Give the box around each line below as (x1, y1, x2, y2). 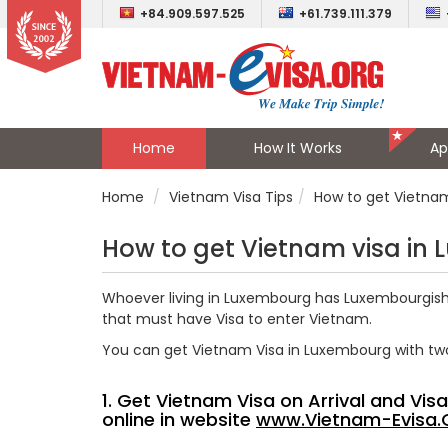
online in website (102, 407, 256, 432)
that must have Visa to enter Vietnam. (102, 309, 372, 329)
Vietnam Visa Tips (169, 187, 293, 207)
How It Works (253, 138, 342, 158)
